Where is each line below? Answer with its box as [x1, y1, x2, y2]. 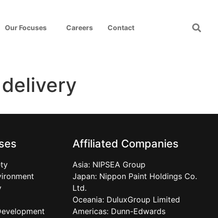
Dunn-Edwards [110, 206, 165, 216]
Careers [66, 23, 93, 32]
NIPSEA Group [92, 160, 145, 169]
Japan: [72, 171, 99, 181]
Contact [107, 23, 134, 32]
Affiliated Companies [72, 137, 179, 150]
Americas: [72, 206, 111, 216]
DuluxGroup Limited [106, 195, 180, 204]
